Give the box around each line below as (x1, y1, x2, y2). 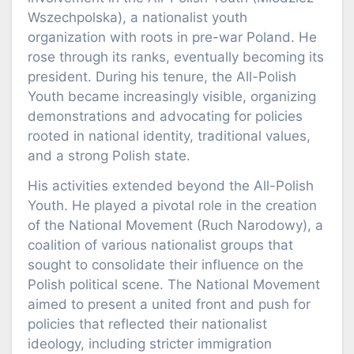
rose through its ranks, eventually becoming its (28, 49, 324, 66)
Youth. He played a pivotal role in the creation (28, 198, 317, 214)
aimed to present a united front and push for (28, 296, 311, 313)
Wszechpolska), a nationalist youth (28, 9, 247, 26)
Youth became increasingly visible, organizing (28, 88, 316, 105)
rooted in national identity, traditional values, (28, 128, 311, 145)
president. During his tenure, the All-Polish (28, 69, 296, 85)
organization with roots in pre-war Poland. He (28, 29, 317, 46)
